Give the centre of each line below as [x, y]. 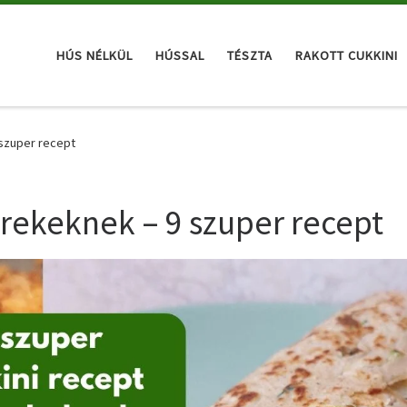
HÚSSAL [180, 55]
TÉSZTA [250, 55]
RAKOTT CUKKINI [347, 55]
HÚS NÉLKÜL [94, 55]
